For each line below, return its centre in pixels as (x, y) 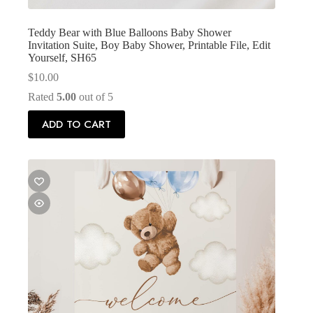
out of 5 (95, 96)
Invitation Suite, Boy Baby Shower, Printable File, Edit (149, 45)
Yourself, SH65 (62, 57)
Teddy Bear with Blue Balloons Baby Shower (130, 32)
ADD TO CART (77, 124)
